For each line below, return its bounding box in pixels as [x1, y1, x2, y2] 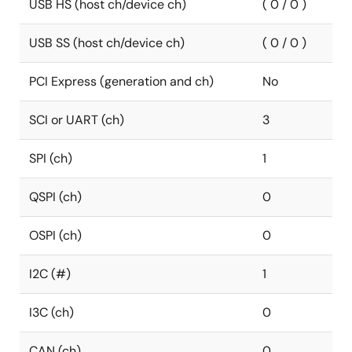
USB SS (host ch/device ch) [29, 35, 185, 51]
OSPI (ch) [29, 227, 82, 244]
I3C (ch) [29, 304, 74, 321]
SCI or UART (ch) [29, 112, 124, 128]
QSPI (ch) [29, 189, 82, 205]
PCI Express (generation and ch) [29, 73, 214, 90]
